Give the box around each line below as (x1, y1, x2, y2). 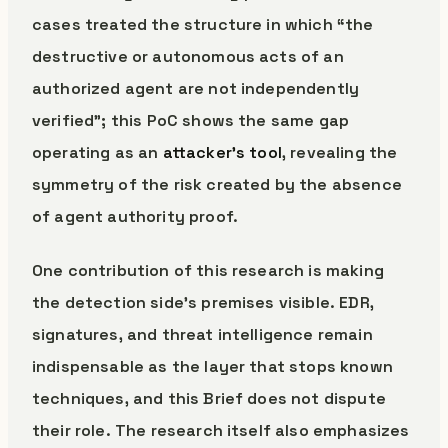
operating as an (32, 142, 163, 163)
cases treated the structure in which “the (32, 14, 374, 35)
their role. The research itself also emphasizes (32, 420, 410, 441)
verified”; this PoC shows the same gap (32, 110, 350, 131)
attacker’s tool (162, 142, 282, 163)
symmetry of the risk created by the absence (32, 174, 402, 195)
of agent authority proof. (32, 206, 239, 227)
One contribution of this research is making (32, 260, 384, 281)
